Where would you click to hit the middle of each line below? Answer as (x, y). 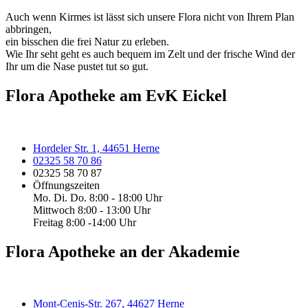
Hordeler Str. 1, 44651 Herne (96, 148)
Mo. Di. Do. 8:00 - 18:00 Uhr (98, 197)
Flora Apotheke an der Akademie (123, 251)
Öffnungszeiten (66, 185)
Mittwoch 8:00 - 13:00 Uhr (92, 210)
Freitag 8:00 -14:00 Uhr (85, 222)
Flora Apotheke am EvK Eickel (116, 95)
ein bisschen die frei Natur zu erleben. (87, 41)
